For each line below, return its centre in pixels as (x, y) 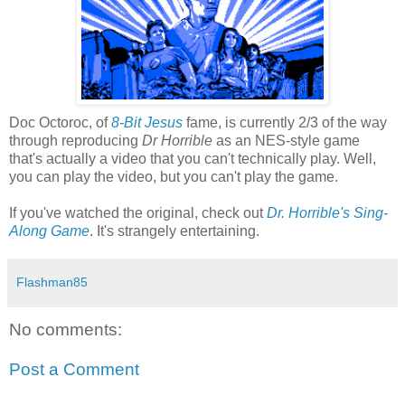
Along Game (49, 231)
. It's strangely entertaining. (174, 231)
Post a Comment (74, 369)
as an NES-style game (286, 140)
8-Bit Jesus (147, 122)
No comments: (66, 329)
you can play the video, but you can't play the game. (174, 176)
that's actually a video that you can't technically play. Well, (193, 158)
